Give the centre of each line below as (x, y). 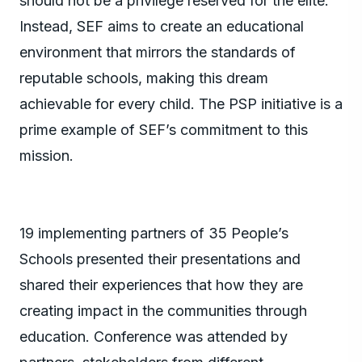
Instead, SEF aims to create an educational (162, 26)
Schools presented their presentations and (160, 259)
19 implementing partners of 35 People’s (154, 233)
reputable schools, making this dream (144, 78)
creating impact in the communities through (163, 310)
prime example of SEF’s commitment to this (164, 129)
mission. (46, 155)
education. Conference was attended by (154, 336)
